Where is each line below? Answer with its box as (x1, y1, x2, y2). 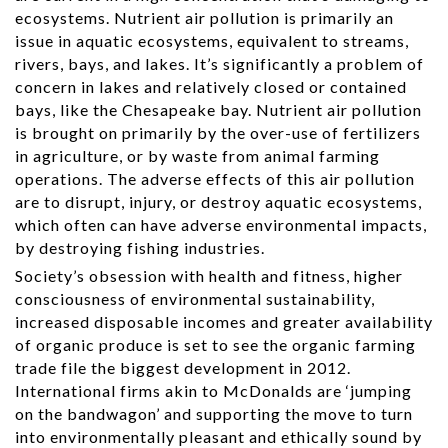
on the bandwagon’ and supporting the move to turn (15, 403, 413, 423)
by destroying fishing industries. (15, 237, 265, 257)
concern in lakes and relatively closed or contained (15, 76, 407, 96)
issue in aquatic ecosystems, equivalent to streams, (15, 30, 409, 50)
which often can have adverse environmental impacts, (15, 214, 427, 234)
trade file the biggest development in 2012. (15, 357, 351, 377)
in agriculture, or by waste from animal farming (15, 145, 380, 165)
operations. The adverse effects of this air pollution (15, 168, 415, 188)
